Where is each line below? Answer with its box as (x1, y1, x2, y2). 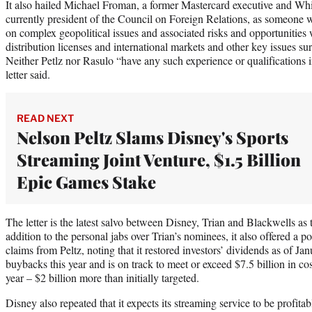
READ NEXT (17, 111, 74, 124)
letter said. (6, 66, 50, 81)
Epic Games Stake (17, 170, 156, 193)
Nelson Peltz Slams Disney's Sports (17, 125, 288, 148)
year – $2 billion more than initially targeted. (6, 270, 199, 285)
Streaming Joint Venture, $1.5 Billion (17, 148, 301, 171)
